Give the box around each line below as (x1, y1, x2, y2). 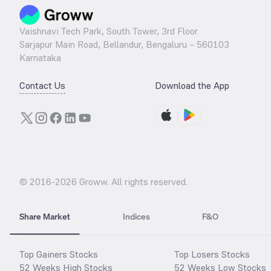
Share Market (19, 211, 70, 223)
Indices (122, 211, 150, 223)
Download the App (155, 79, 229, 93)
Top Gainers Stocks (19, 247, 98, 261)
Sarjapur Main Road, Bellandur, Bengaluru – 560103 (19, 38, 229, 51)
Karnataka (19, 51, 61, 65)
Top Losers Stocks (174, 247, 250, 261)
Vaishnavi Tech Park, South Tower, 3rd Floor (19, 25, 198, 38)
